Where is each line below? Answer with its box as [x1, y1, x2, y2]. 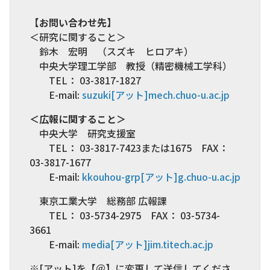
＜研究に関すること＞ [30, 29, 126, 44]
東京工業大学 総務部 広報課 [30, 193, 167, 208]
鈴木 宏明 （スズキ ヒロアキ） [30, 43, 203, 58]
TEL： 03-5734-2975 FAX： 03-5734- [30, 207, 220, 222]
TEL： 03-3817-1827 [30, 72, 141, 87]
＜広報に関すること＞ [30, 111, 126, 126]
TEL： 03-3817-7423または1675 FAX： [30, 140, 228, 155]
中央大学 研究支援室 [30, 125, 145, 140]
